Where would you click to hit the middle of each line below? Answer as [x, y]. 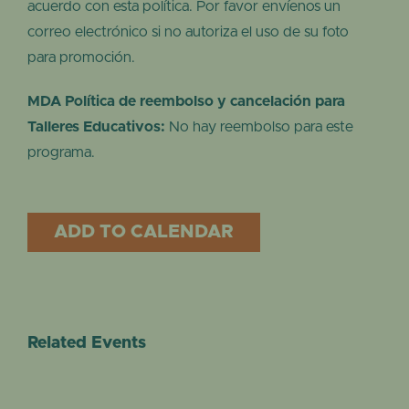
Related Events [87, 344]
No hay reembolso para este [259, 127]
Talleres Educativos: [96, 127]
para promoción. [81, 58]
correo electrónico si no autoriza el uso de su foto [188, 32]
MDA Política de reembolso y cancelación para [186, 102]
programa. [61, 153]
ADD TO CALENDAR [144, 232]
